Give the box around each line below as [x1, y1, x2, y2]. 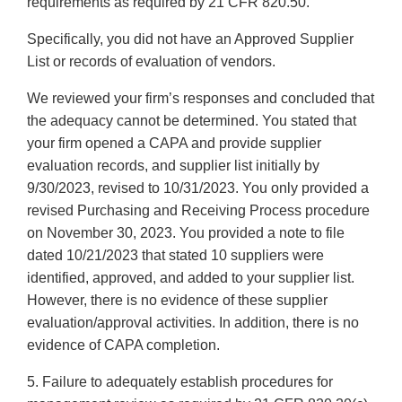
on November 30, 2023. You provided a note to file [27, 225, 345, 241]
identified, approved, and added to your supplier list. [27, 270, 354, 286]
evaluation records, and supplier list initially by [27, 158, 319, 174]
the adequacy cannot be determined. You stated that [27, 113, 356, 129]
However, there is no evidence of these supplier [27, 293, 328, 309]
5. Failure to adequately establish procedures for [27, 374, 333, 390]
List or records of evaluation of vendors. [27, 54, 275, 70]
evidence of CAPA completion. [27, 337, 220, 354]
